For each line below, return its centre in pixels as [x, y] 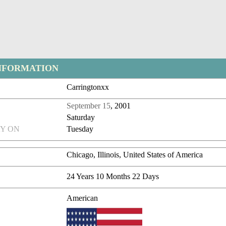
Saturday [81, 118]
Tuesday [80, 129]
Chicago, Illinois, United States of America [135, 155]
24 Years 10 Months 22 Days [113, 177]
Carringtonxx [88, 87]
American [82, 198]
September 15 [89, 106]
